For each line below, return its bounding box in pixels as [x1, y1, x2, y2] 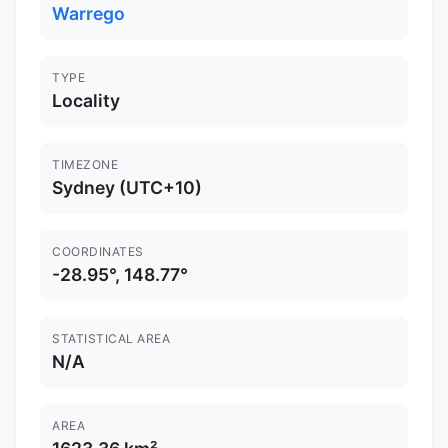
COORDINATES [52, 244, 144, 260]
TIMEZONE [52, 157, 118, 173]
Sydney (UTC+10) [52, 177, 202, 199]
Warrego [52, 3, 125, 25]
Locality [52, 90, 120, 112]
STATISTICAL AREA [52, 331, 170, 347]
